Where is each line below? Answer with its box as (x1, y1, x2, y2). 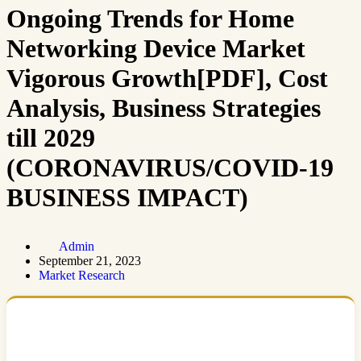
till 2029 (6, 123, 95, 153)
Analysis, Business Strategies (6, 93, 321, 123)
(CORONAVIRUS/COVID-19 (6, 153, 334, 183)
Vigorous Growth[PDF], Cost (6, 64, 328, 93)
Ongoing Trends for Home (6, 4, 294, 34)
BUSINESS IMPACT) (6, 183, 248, 213)
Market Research (39, 268, 125, 282)
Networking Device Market (6, 34, 305, 64)
